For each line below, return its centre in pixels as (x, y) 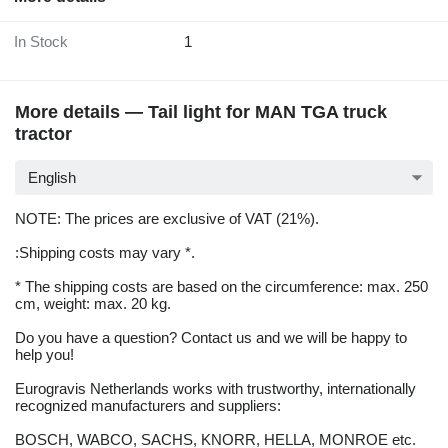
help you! (44, 355)
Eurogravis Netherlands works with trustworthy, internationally (215, 389)
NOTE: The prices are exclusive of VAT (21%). (167, 219)
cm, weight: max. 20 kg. (93, 304)
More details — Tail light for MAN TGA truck (201, 112)
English (52, 178)
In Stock (43, 42)
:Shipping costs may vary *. (105, 253)
